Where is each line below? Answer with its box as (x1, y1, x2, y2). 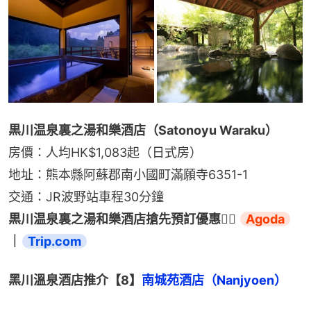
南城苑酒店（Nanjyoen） (142, 272, 287, 287)
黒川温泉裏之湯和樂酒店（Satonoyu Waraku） (8, 122, 278, 137)
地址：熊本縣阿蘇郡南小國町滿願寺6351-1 (8, 167, 248, 182)
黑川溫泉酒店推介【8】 (8, 272, 142, 287)
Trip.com (28, 233, 81, 249)
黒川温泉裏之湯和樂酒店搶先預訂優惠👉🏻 (8, 211, 239, 226)
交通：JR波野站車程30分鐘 (8, 189, 164, 204)
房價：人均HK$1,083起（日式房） (8, 144, 202, 160)
